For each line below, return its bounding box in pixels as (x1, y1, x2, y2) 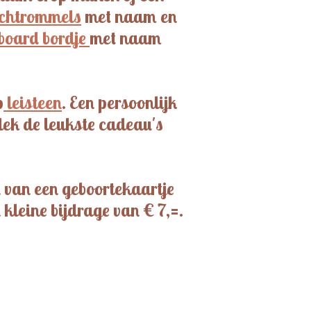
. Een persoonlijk (62, 92, 177, 113)
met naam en (81, 6, 177, 27)
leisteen (3, 92, 62, 113)
